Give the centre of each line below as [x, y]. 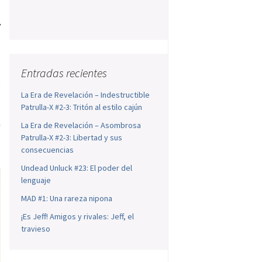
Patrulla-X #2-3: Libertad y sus [72, 138]
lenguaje [36, 180]
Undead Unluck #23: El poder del [77, 168]
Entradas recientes [64, 73]
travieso [36, 229]
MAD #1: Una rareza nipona [67, 199]
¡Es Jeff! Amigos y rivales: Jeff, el [78, 217]
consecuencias [48, 150]
